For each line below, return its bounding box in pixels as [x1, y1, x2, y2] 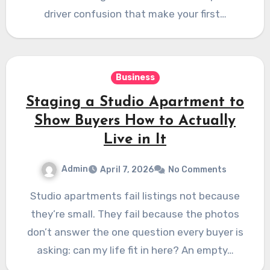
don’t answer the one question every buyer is [27, 225, 243, 238]
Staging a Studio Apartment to [26, 95, 244, 110]
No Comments [168, 164, 227, 175]
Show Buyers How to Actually [34, 113, 236, 128]
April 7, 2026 [100, 164, 154, 175]
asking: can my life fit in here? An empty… [36, 243, 234, 256]
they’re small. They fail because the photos [31, 207, 239, 220]
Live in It [104, 132, 166, 147]
